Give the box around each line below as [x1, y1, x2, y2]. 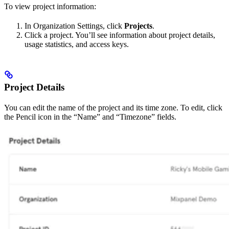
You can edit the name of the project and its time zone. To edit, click [4, 103, 222, 112]
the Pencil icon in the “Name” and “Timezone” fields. [4, 112, 176, 122]
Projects [124, 21, 152, 31]
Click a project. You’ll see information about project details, [25, 31, 215, 40]
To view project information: [4, 2, 96, 11]
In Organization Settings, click [25, 21, 124, 31]
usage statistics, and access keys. [25, 40, 129, 49]
